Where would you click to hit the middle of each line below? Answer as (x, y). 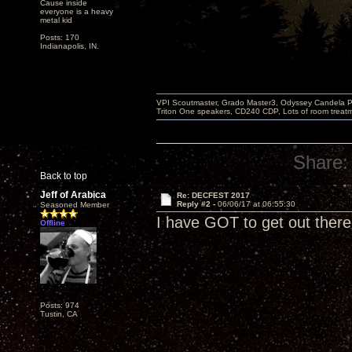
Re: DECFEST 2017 (213, 195)
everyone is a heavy (77, 11)
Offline (53, 223)
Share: (321, 162)
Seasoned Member (75, 205)
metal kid (56, 20)
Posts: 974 (60, 305)
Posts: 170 (60, 37)
